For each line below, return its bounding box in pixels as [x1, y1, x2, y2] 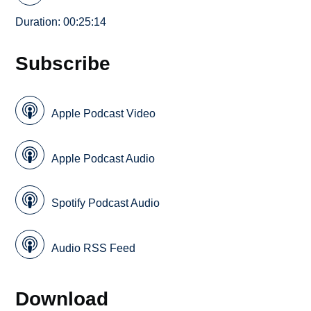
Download [15, 287, 109, 310]
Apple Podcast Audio [51, 152, 155, 165]
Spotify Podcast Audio [51, 197, 160, 210]
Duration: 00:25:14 [15, 16, 107, 28]
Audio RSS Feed [51, 242, 136, 254]
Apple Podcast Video [51, 108, 156, 120]
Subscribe [15, 52, 111, 75]
